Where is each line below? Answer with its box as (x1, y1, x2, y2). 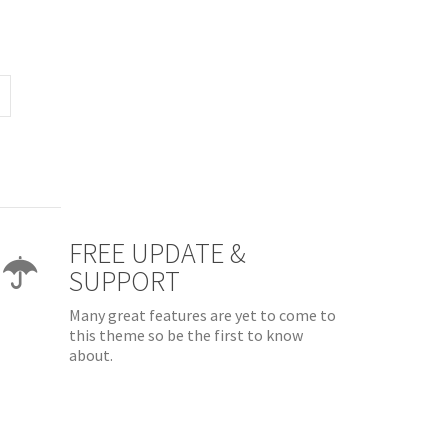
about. (69, 345, 113, 365)
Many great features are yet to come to (69, 305, 336, 325)
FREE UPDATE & (69, 235, 246, 271)
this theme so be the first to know (69, 325, 303, 345)
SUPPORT (69, 263, 180, 299)
